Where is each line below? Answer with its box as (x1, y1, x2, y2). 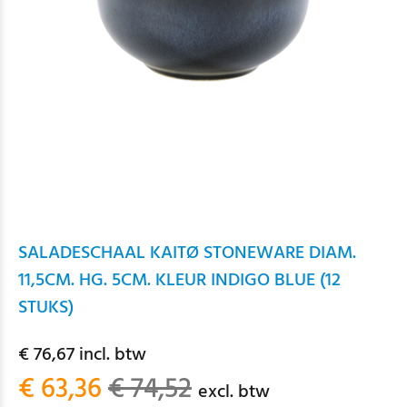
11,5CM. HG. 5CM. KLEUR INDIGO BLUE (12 (18, 266, 341, 295)
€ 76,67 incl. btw (18, 341, 146, 370)
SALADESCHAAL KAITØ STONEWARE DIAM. (18, 239, 356, 268)
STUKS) (18, 293, 74, 323)
